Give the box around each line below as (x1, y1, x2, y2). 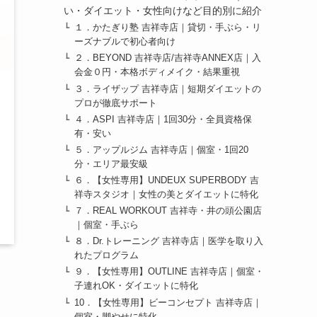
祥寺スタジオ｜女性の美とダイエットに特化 (74, 189, 259, 200)
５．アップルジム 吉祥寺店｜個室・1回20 (74, 144, 249, 155)
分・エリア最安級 (74, 158, 149, 169)
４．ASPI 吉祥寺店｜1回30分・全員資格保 (74, 114, 253, 125)
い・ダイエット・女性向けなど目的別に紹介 (63, 5, 262, 17)
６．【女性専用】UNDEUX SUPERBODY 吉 (74, 175, 260, 185)
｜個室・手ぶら (74, 220, 139, 231)
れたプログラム (74, 250, 139, 261)
